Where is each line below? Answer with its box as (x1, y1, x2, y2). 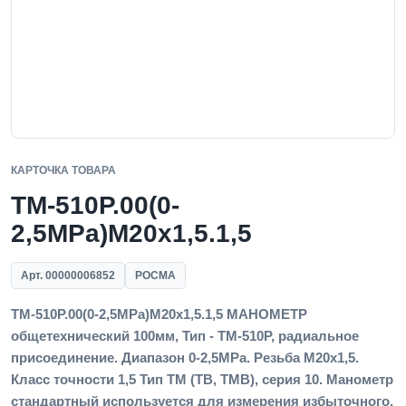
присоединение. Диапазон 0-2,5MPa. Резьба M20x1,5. (11, 350, 359, 365)
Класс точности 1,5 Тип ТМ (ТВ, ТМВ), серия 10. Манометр (11, 372, 393, 387)
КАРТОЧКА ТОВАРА (11, 164, 116, 177)
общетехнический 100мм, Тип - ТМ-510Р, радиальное (11, 328, 359, 343)
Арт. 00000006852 (21, 269, 115, 282)
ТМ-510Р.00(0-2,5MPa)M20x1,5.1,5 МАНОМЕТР (11, 306, 307, 322)
